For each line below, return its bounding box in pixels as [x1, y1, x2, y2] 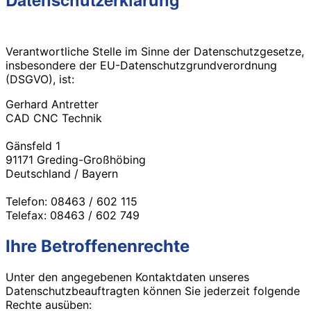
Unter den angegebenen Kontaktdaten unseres [6, 269, 249, 284]
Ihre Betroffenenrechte [6, 235, 190, 256]
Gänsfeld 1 [6, 138, 60, 153]
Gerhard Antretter [6, 96, 102, 111]
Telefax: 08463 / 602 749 [6, 208, 143, 222]
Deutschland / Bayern [6, 166, 121, 180]
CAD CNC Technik [6, 110, 106, 125]
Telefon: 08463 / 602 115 [6, 194, 141, 208]
